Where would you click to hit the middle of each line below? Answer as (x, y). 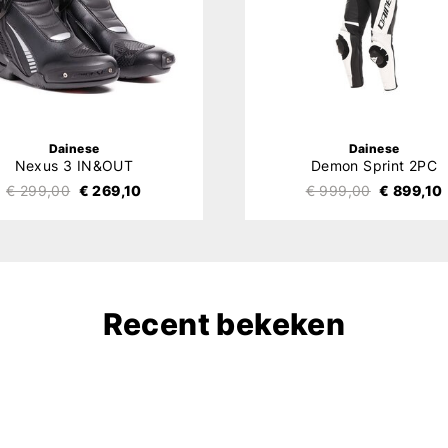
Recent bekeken (224, 323)
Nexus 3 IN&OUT (74, 166)
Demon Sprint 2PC (374, 166)
